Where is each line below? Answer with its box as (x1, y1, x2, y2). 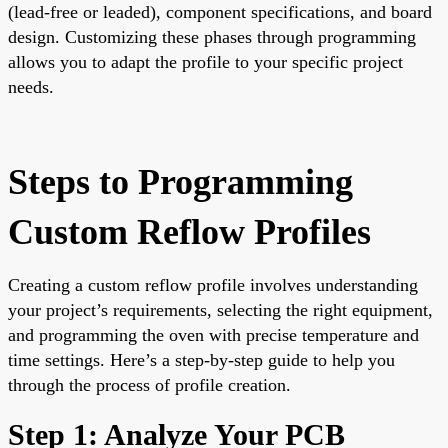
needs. (8, 76, 54, 97)
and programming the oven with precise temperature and (8, 324, 419, 345)
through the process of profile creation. (8, 374, 291, 395)
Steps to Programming (8, 161, 353, 202)
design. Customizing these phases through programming (8, 26, 416, 47)
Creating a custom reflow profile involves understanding (8, 274, 418, 295)
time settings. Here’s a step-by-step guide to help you (8, 349, 395, 370)
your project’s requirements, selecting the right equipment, (8, 299, 433, 320)
